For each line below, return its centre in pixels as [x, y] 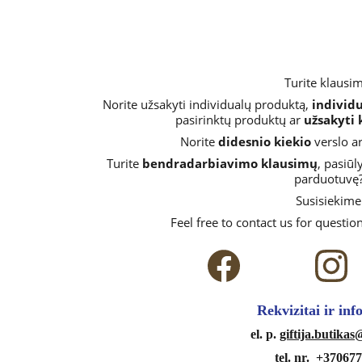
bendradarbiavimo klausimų [230, 163]
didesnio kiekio [265, 141]
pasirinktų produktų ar [240, 120]
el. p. [265, 334]
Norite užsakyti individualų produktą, [207, 104]
